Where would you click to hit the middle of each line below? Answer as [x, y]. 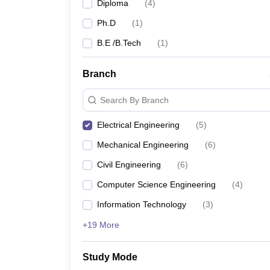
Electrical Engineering [138, 125]
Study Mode [110, 257]
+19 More [101, 225]
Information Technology [142, 204]
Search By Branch [134, 100]
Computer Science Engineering [156, 184]
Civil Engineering [129, 165]
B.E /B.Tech [119, 43]
